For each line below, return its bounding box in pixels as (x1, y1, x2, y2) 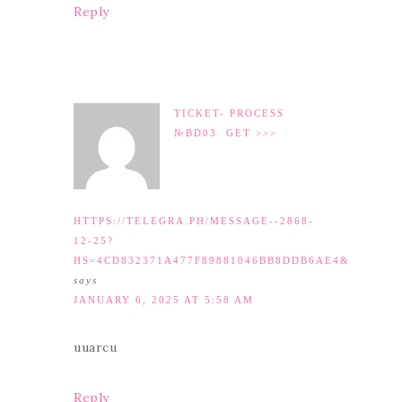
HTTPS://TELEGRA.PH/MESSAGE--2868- (74, 215, 314, 226)
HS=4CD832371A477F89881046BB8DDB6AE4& (74, 255, 350, 266)
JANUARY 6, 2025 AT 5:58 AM (74, 294, 254, 305)
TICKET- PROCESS (174, 108, 284, 118)
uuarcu (74, 339, 117, 355)
